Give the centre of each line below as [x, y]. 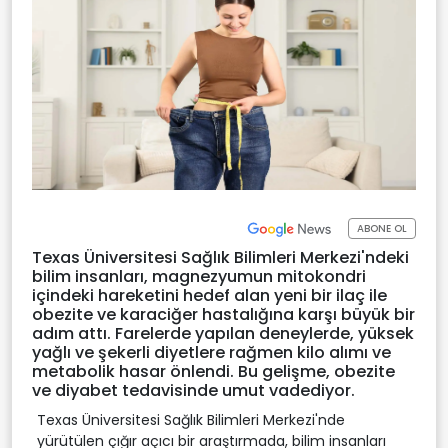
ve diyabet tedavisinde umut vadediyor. [193, 390]
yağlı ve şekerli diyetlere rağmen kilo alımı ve [211, 352]
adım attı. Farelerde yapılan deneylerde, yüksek [223, 333]
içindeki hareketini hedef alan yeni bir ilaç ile [209, 295]
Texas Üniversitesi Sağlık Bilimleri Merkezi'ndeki [220, 257]
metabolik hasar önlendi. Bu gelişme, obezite [213, 371]
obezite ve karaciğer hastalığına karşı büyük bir [223, 314]
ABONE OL [382, 229]
